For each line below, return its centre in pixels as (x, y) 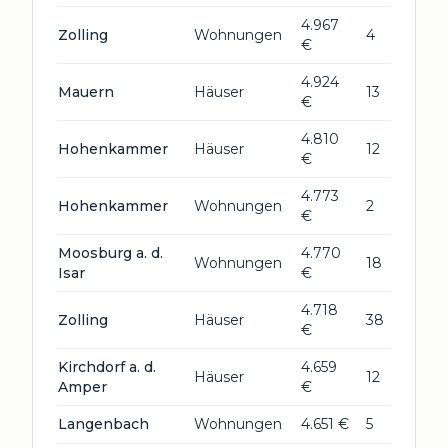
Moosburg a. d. (110, 253)
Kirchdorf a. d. (107, 367)
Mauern (86, 92)
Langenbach (103, 424)
